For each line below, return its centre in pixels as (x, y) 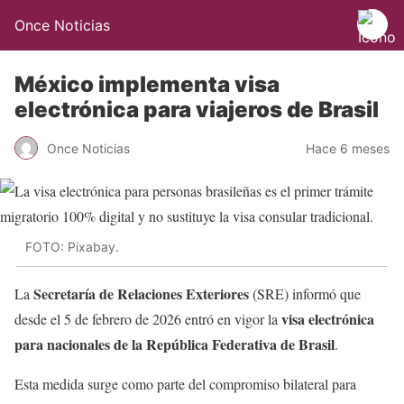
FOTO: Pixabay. (72, 247)
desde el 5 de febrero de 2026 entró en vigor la (148, 318)
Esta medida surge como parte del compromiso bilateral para (185, 383)
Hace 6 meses (348, 148)
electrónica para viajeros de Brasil (197, 110)
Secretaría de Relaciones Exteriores (141, 293)
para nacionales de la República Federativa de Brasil (174, 344)
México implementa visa (147, 84)
